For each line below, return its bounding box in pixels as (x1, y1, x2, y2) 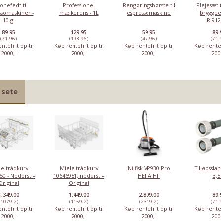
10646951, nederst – (53, 171, 104, 179)
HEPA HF (138, 171, 160, 179)
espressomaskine (127, 9, 171, 17)
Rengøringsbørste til (122, 1, 175, 9)
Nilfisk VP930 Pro (127, 164, 170, 172)
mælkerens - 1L (59, 9, 99, 17)
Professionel (63, 1, 95, 9)
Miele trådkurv (59, 164, 98, 172)
